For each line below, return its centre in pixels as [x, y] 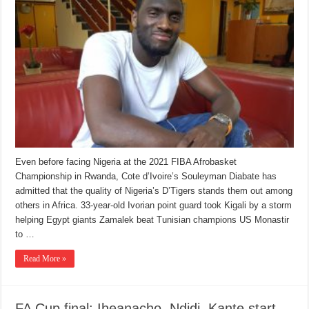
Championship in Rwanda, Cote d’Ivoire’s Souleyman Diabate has [146, 176]
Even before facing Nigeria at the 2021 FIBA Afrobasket [126, 161]
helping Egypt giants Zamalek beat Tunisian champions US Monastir [152, 219]
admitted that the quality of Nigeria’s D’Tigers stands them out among [154, 190]
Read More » [45, 258]
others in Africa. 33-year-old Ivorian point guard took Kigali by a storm [154, 205]
